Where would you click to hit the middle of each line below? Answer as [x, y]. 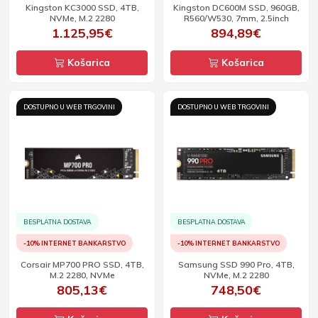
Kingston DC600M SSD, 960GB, [236, 7]
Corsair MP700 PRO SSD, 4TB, [82, 264]
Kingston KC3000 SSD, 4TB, [82, 7]
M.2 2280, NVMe [82, 275]
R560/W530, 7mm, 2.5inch [236, 18]
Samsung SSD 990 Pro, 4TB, [236, 264]
